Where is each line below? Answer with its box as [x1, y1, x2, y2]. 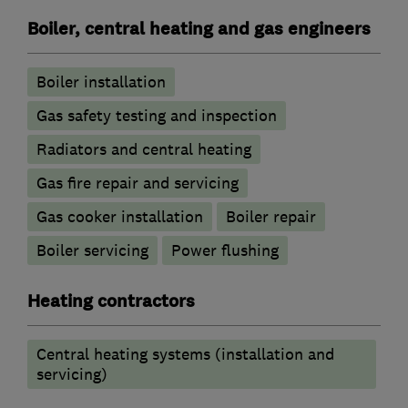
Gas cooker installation [36, 206, 203, 227]
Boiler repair [226, 206, 316, 227]
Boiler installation [36, 71, 166, 92]
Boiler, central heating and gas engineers [27, 16, 371, 41]
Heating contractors [27, 289, 195, 313]
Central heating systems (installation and [36, 343, 334, 364]
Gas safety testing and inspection [36, 105, 277, 126]
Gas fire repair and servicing [36, 172, 239, 193]
